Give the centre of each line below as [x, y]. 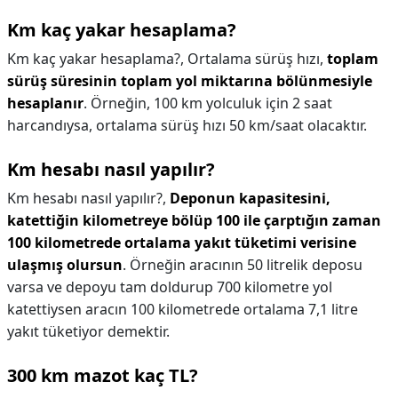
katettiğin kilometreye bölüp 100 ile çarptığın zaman [194, 220]
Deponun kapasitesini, [250, 198]
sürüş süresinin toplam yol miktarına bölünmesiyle [190, 81]
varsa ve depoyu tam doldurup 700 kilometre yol [170, 287]
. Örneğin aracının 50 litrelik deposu [243, 265]
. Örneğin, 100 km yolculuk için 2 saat [208, 103]
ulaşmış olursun [65, 265]
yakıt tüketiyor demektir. [88, 331]
